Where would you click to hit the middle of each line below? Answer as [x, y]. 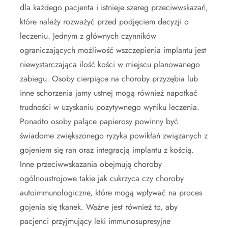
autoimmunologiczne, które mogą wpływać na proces [111, 192]
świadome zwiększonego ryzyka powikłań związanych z [114, 135]
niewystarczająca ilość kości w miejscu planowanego [110, 64]
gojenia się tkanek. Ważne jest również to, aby [99, 207]
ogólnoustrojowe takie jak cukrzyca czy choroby [102, 178]
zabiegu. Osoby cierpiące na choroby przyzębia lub [109, 78]
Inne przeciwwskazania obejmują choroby [91, 164]
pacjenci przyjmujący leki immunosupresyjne [95, 221]
